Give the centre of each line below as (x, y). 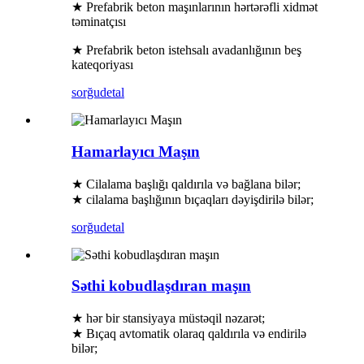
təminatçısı (99, 22)
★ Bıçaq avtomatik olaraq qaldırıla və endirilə (189, 333)
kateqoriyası (102, 65)
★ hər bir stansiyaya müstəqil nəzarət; (168, 318)
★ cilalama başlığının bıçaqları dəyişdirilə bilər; (193, 199)
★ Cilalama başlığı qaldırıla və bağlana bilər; (186, 184)
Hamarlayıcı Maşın (136, 151)
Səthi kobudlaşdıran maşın (161, 286)
